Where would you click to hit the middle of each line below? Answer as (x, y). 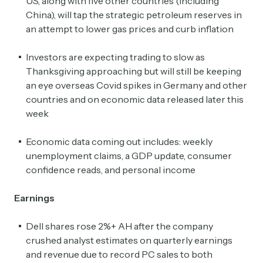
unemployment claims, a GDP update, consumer (129, 156)
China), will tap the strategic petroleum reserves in (134, 15)
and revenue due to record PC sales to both (119, 254)
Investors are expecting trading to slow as (115, 57)
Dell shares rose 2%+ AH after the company (119, 226)
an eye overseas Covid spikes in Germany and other (136, 85)
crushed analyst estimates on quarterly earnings (129, 240)
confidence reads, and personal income (111, 170)
